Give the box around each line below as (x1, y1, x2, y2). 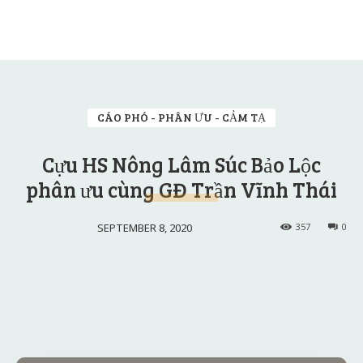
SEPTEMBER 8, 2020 (96, 220, 192, 235)
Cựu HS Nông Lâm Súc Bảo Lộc (42, 150, 321, 178)
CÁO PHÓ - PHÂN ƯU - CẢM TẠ (97, 109, 266, 125)
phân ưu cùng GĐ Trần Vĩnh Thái (26, 175, 337, 203)
